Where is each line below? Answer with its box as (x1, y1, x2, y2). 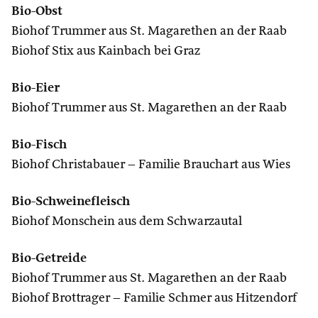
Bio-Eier (11, 82, 60, 94)
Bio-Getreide (11, 252, 87, 265)
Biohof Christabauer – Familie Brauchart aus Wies (11, 158, 290, 171)
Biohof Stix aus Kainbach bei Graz (11, 45, 200, 57)
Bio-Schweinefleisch (11, 195, 130, 208)
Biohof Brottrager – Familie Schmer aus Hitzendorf (11, 292, 297, 305)
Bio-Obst (11, 5, 62, 18)
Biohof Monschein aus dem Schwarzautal (11, 215, 242, 228)
